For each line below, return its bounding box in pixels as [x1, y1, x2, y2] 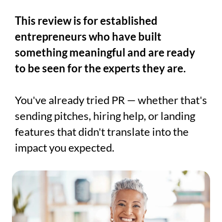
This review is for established [15, 13, 158, 27]
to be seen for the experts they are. [15, 61, 186, 75]
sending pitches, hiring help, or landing [15, 109, 195, 122]
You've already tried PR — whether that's [15, 93, 207, 107]
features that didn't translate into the [15, 124, 189, 138]
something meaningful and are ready [15, 45, 195, 59]
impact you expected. [15, 140, 114, 154]
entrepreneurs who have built [15, 29, 162, 43]
